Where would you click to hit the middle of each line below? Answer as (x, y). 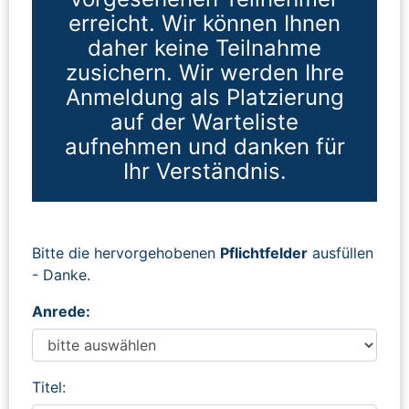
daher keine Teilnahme (204, 47)
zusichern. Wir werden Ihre (204, 72)
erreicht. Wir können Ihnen (204, 23)
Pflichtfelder (264, 252)
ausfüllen (341, 252)
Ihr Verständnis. (204, 171)
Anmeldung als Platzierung (204, 97)
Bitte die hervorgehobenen (126, 252)
